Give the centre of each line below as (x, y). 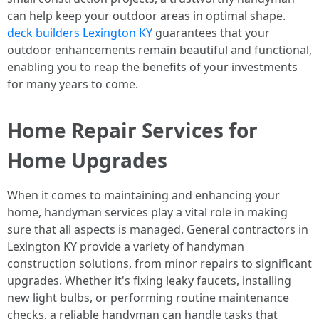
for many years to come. (73, 84)
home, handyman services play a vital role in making (147, 212)
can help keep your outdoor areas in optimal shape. (146, 16)
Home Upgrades (87, 160)
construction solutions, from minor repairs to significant (159, 263)
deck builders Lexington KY (80, 33)
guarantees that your (211, 33)
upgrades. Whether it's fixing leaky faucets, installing (149, 281)
